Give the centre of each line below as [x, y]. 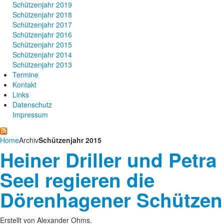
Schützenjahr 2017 [42, 25]
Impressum [30, 115]
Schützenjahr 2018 [42, 15]
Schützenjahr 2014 [42, 55]
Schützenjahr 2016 [42, 35]
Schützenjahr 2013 [42, 65]
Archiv [29, 140]
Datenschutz [32, 105]
